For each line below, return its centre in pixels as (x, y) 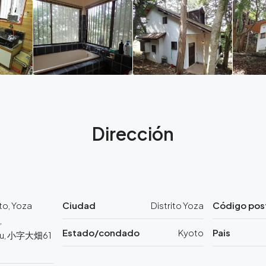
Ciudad (79, 205)
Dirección (133, 133)
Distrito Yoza (177, 205)
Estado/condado (101, 232)
